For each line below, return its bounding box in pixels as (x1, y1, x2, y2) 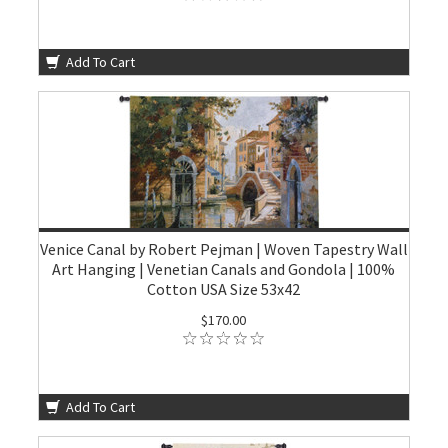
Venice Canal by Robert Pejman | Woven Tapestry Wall (39, 239, 408, 259)
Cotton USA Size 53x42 (147, 279, 301, 299)
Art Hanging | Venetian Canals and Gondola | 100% (52, 259, 396, 279)
